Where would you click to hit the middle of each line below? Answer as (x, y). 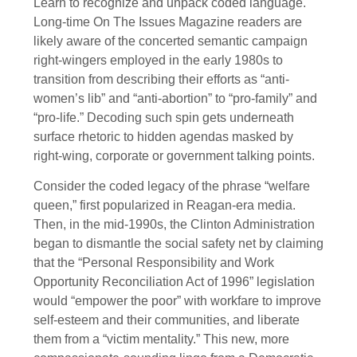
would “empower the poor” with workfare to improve (177, 301)
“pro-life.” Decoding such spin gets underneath (164, 117)
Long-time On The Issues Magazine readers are (168, 22)
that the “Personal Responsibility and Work (154, 263)
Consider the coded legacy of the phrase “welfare (172, 186)
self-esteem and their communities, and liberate (167, 320)
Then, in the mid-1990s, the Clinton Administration (174, 225)
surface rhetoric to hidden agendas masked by (163, 136)
